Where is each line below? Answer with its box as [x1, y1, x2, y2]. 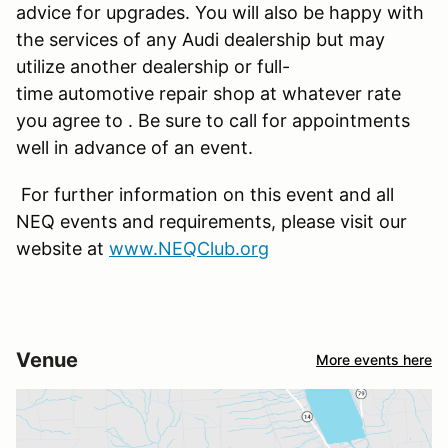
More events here [316, 351, 432, 369]
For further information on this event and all [16, 183, 394, 205]
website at [16, 237, 109, 259]
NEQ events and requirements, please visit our [16, 210, 407, 232]
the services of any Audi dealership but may [16, 28, 385, 50]
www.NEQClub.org [109, 237, 269, 259]
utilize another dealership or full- [16, 55, 290, 77]
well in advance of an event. [16, 136, 253, 158]
